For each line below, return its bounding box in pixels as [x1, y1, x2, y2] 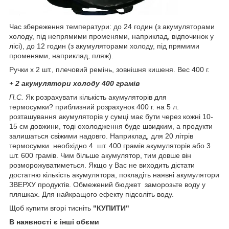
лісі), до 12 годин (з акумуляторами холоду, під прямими [9, 42, 199, 51]
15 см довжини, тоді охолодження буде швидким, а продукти [9, 122, 213, 131]
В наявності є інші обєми [9, 218, 99, 226]
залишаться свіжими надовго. [9, 132, 110, 141]
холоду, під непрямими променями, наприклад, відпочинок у [9, 32, 214, 41]
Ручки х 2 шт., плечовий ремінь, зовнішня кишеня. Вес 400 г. [9, 65, 210, 74]
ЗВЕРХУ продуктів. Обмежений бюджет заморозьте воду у [9, 180, 205, 189]
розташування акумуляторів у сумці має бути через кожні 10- [9, 112, 213, 121]
